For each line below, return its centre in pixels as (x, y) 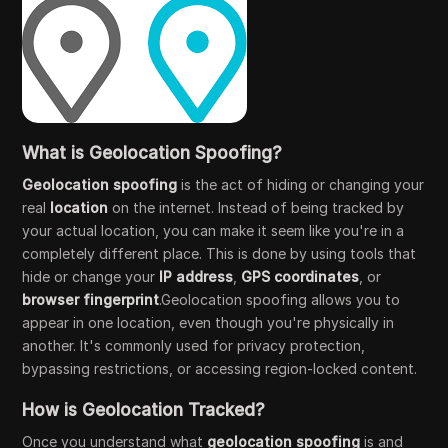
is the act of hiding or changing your (301, 184)
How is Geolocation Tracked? (144, 410)
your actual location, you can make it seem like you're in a (213, 230)
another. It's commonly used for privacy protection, (194, 345)
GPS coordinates (300, 276)
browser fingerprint (91, 299)
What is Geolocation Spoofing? (152, 153)
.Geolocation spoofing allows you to (280, 299)
